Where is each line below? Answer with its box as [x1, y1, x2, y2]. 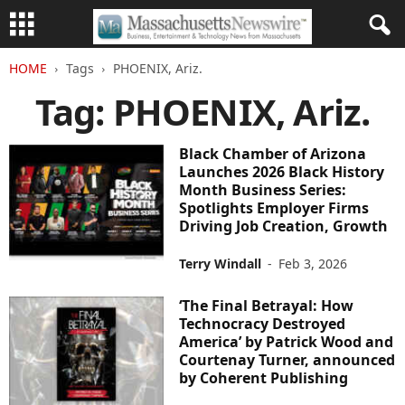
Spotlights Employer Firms [179, 198, 370, 218]
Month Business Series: [179, 180, 347, 200]
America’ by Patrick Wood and [179, 332, 394, 352]
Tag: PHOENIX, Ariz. [34, 87, 371, 137]
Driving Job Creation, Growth [179, 216, 389, 236]
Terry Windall [179, 255, 262, 272]
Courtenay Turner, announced [179, 350, 396, 370]
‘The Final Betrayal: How [179, 296, 354, 316]
